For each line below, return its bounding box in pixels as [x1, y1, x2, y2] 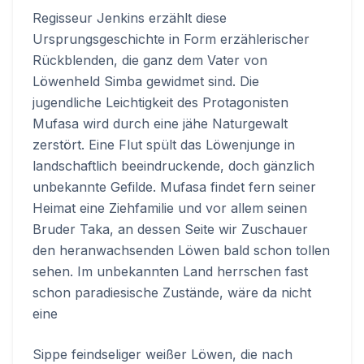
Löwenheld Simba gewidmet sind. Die [32, 73, 259, 90]
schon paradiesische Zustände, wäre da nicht [32, 284, 311, 301]
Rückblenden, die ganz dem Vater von [32, 52, 267, 69]
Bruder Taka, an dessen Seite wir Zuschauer [32, 221, 308, 238]
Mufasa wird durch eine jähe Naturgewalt [32, 115, 288, 132]
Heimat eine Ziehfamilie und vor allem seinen [32, 200, 307, 217]
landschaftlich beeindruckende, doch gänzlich [32, 158, 314, 175]
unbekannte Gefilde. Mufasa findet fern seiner [32, 179, 316, 196]
